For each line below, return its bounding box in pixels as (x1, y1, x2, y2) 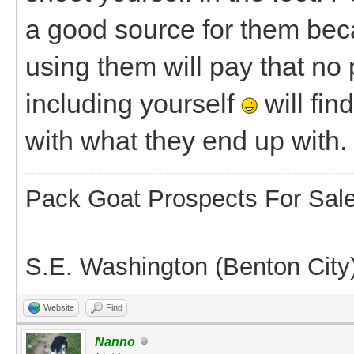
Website (43, 302, 74, 312)
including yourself (25, 88, 241, 119)
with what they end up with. (25, 125, 347, 156)
